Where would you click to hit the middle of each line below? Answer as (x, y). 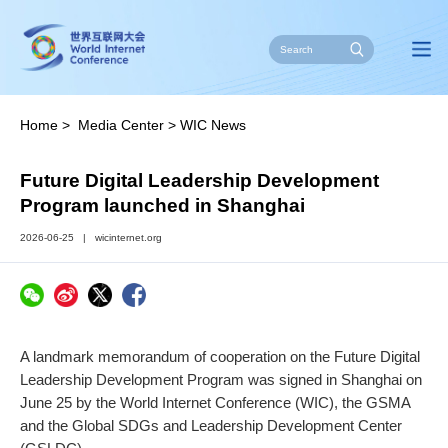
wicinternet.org (129, 237)
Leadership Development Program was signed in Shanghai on (221, 379)
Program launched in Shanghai (163, 206)
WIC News (213, 124)
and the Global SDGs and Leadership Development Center (211, 425)
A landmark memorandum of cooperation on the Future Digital (220, 356)
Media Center (121, 124)
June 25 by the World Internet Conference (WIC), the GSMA (215, 402)
